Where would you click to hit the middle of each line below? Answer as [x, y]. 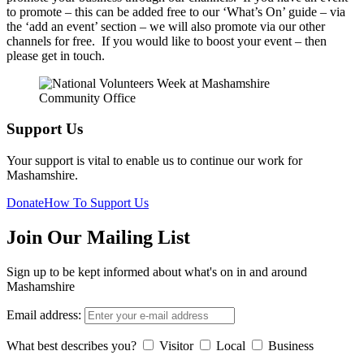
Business [291, 345]
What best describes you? [71, 345]
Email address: [44, 314]
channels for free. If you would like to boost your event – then [167, 41]
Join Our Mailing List [98, 237]
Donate [25, 203]
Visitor [176, 345]
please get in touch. [57, 55]
